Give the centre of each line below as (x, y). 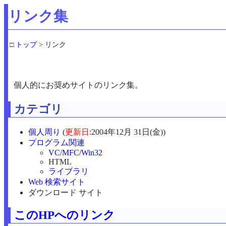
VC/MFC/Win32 (75, 152)
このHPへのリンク (64, 215)
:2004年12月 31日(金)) (127, 132)
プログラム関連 (56, 142)
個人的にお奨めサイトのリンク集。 (78, 85)
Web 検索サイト (57, 182)
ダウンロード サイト (66, 192)
